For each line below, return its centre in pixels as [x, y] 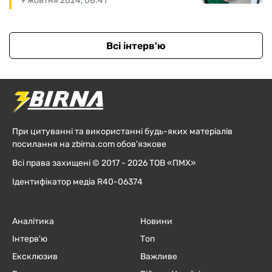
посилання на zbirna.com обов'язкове [89, 144]
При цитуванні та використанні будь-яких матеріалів [122, 132]
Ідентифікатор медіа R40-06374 [77, 182]
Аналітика [33, 222]
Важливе [158, 257]
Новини [156, 222]
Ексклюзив [35, 257]
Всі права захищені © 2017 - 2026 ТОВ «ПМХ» [104, 163]
